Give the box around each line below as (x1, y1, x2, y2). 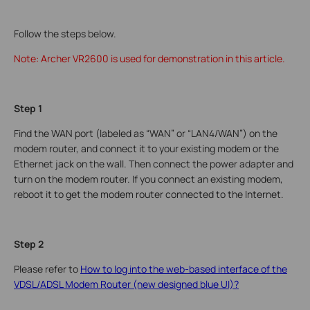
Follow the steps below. (14, 26, 116, 40)
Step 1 (14, 101, 42, 115)
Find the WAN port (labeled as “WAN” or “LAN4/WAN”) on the (14, 126, 277, 140)
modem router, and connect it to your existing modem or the (14, 141, 279, 155)
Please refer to (14, 262, 80, 275)
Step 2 (14, 237, 44, 250)
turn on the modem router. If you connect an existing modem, (14, 172, 283, 185)
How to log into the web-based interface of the (80, 262, 287, 275)
